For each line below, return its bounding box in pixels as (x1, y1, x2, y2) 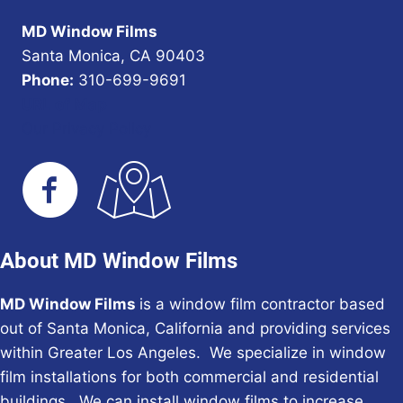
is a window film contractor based (139, 295, 385, 314)
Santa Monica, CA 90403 (22, 47, 205, 66)
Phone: (22, 71, 74, 90)
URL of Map (22, 95, 107, 114)
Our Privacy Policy (22, 120, 151, 139)
